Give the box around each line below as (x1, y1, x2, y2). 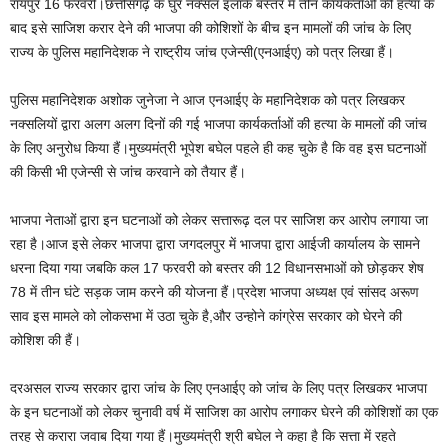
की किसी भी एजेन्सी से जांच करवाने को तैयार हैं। (10, 163, 246, 180)
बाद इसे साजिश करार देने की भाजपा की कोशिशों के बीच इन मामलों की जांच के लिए (10, 19, 411, 36)
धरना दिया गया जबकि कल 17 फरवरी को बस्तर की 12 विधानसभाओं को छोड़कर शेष (10, 259, 424, 276)
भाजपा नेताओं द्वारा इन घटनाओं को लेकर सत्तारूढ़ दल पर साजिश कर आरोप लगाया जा (10, 211, 428, 228)
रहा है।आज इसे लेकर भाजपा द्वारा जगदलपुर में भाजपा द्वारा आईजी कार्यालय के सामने (10, 235, 420, 252)
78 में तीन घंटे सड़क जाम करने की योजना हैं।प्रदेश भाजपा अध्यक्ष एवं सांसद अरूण (10, 283, 419, 300)
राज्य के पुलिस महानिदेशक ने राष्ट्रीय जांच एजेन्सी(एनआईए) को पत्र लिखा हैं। (10, 43, 394, 60)
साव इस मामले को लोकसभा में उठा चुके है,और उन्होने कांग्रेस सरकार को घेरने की (10, 307, 402, 324)
